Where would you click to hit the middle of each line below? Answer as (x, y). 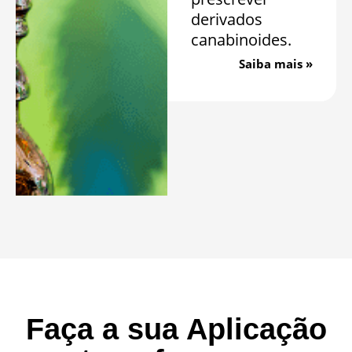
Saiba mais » (276, 63)
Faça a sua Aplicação (176, 329)
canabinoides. (241, 39)
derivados (226, 19)
